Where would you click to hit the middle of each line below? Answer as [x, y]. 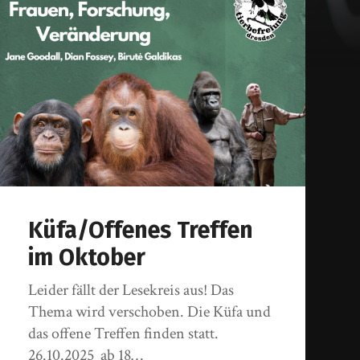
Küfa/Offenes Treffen [141, 231]
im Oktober [87, 258]
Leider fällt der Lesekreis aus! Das [131, 290]
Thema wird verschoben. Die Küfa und [150, 312]
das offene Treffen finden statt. [124, 334]
